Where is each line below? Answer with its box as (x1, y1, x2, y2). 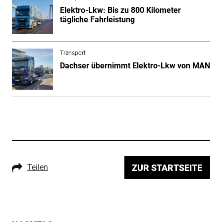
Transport (59, 49, 86, 56)
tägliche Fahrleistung (59, 14, 135, 24)
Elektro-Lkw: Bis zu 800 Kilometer (59, 5, 181, 15)
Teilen (27, 162, 48, 172)
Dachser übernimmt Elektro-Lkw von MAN (59, 60, 210, 70)
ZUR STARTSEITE (132, 162, 203, 173)
